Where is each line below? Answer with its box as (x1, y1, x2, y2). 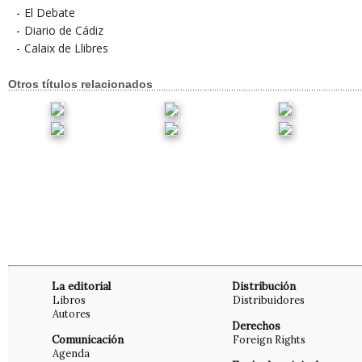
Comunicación (52, 333, 124, 347)
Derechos (232, 319, 280, 334)
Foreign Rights (233, 333, 305, 347)
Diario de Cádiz (24, 23, 103, 38)
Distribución (232, 280, 296, 294)
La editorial (52, 280, 111, 294)
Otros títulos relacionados (8, 77, 153, 90)
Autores (53, 307, 90, 321)
